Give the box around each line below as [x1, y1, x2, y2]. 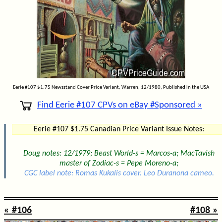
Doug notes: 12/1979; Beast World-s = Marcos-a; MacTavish [23, 150, 215, 158]
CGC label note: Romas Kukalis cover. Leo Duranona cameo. [24, 169, 214, 178]
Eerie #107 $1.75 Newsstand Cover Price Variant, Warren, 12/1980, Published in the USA [13, 85, 209, 91]
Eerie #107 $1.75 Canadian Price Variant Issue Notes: [34, 125, 204, 134]
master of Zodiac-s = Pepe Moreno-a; [59, 160, 178, 168]
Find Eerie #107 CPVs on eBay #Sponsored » [37, 101, 202, 111]
